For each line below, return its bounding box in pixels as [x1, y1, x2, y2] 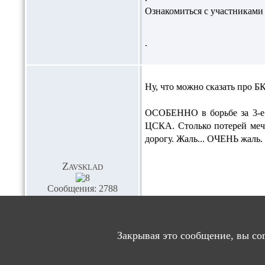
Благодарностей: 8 [46, 198, 119, 208]
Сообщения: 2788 [47, 183, 118, 193]
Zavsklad [62, 160, 103, 172]
